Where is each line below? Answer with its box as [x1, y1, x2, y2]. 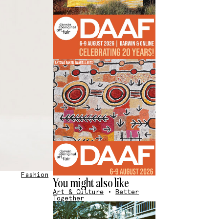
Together [53, 195, 85, 202]
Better [115, 188, 139, 196]
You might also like [53, 175, 130, 191]
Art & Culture [53, 188, 104, 196]
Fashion [21, 171, 49, 178]
